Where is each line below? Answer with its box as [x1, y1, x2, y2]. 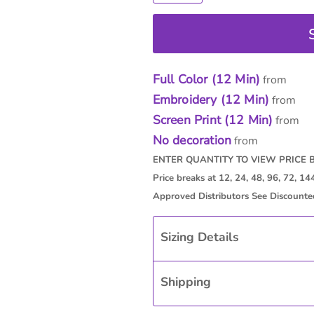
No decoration [152, 132, 232, 149]
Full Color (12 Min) [152, 71, 261, 88]
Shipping [160, 273, 211, 291]
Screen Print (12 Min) [152, 111, 273, 129]
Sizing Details [160, 228, 239, 246]
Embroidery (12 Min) [152, 91, 270, 109]
